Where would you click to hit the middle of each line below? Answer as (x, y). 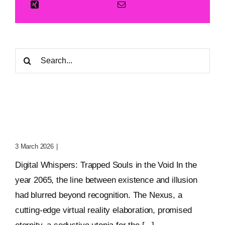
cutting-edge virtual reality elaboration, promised (103, 210)
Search (27, 55)
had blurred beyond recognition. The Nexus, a (98, 195)
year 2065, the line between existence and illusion (106, 180)
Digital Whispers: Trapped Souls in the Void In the (106, 165)
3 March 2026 (34, 146)
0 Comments (78, 146)
